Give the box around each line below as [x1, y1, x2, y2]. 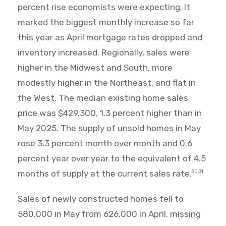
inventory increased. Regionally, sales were [18, 47, 190, 58]
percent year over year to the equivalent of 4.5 [18, 153, 206, 164]
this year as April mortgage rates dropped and [18, 32, 202, 43]
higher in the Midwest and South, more [18, 63, 173, 73]
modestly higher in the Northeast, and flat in [18, 78, 196, 88]
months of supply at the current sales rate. [18, 168, 192, 179]
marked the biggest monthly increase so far [18, 17, 194, 28]
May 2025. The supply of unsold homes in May [18, 123, 201, 134]
